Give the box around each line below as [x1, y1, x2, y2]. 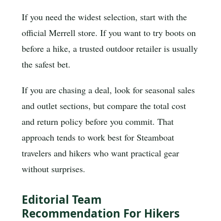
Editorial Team [22, 191, 102, 207]
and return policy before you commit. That [22, 115, 174, 127]
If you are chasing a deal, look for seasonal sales [22, 83, 195, 96]
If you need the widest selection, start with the [22, 11, 187, 23]
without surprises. [22, 162, 85, 175]
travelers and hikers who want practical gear [22, 147, 179, 159]
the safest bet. [22, 58, 71, 71]
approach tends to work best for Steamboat [22, 131, 174, 143]
